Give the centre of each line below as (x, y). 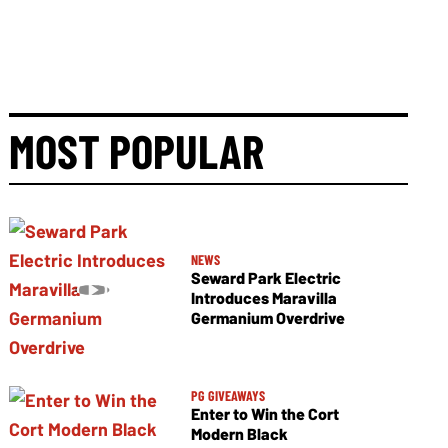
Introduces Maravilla (263, 298)
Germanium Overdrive (267, 318)
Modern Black (239, 433)
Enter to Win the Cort (264, 413)
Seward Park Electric (265, 278)
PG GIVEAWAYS (227, 395)
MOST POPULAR (137, 150)
